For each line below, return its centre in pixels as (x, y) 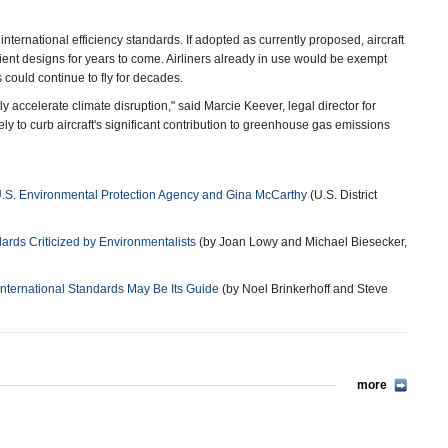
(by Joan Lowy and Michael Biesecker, (301, 242)
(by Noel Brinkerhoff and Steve (303, 289)
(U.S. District (342, 195)
